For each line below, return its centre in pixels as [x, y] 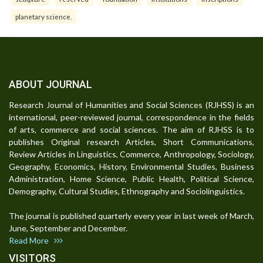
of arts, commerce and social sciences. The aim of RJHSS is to [131, 129]
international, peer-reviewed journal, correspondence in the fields [131, 117]
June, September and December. [72, 228]
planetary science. [43, 16]
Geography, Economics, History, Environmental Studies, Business [131, 166]
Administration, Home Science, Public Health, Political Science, [131, 178]
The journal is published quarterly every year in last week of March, [131, 215]
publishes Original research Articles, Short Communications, [131, 141]
